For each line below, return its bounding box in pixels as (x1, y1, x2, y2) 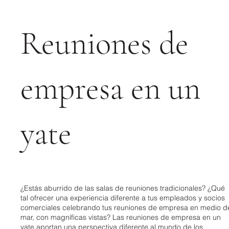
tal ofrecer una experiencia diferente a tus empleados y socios (20, 193, 225, 202)
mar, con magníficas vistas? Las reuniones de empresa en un (20, 212, 221, 222)
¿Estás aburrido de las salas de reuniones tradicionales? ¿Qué (20, 183, 225, 193)
